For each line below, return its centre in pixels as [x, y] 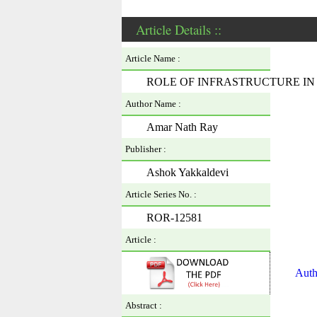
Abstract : [144, 305]
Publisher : [146, 149]
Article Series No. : [161, 194]
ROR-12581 [174, 218]
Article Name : [153, 58]
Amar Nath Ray [182, 127]
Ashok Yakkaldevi [188, 172]
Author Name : [153, 104]
